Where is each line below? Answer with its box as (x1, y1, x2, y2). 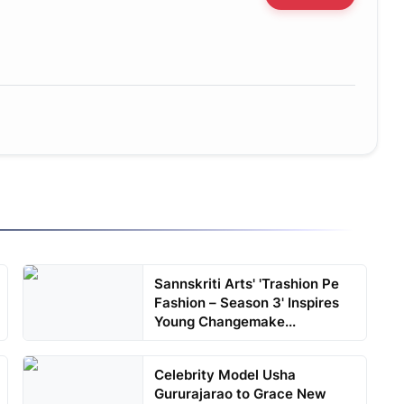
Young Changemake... (154, 313, 297, 331)
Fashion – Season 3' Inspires (154, 294, 340, 312)
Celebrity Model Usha (154, 366, 297, 384)
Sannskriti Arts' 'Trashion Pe (154, 275, 340, 293)
